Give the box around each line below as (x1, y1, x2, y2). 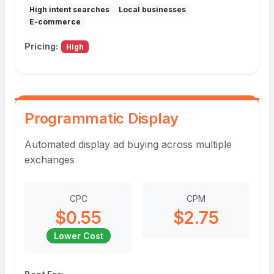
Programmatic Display (24, 109, 179, 127)
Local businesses (119, 5, 187, 15)
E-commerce (29, 17, 81, 27)
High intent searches (29, 5, 109, 15)
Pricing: (24, 40, 58, 51)
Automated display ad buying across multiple (24, 138, 232, 150)
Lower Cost (53, 230, 103, 241)
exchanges (24, 153, 75, 166)
